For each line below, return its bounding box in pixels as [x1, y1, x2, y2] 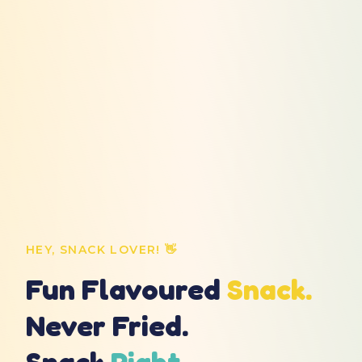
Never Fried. [26, 308, 188, 343]
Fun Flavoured [26, 271, 227, 306]
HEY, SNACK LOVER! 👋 [26, 242, 178, 257]
